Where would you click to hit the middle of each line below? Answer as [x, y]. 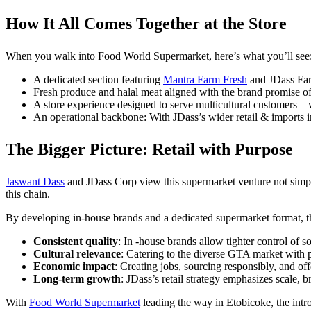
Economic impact [74, 266]
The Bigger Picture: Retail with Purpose [149, 149]
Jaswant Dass [35, 182]
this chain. [28, 194]
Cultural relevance [77, 254]
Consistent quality [76, 241]
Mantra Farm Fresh [205, 79]
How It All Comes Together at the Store [146, 24]
